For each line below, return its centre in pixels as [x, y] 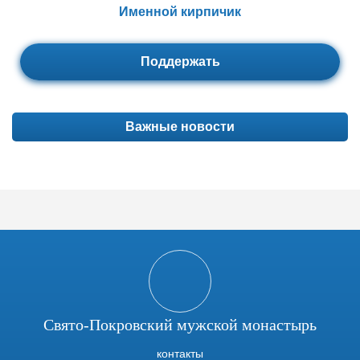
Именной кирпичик [180, 12]
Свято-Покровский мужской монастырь [180, 325]
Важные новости [180, 127]
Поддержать [180, 61]
